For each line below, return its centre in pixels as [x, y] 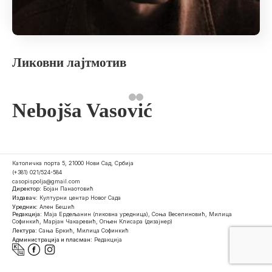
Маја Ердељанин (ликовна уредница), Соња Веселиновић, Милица [137, 214]
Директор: [27, 189]
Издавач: [25, 198]
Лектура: [25, 230]
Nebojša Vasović [82, 111]
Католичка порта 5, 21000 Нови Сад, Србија [73, 163]
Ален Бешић [56, 207]
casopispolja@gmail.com [46, 181]
